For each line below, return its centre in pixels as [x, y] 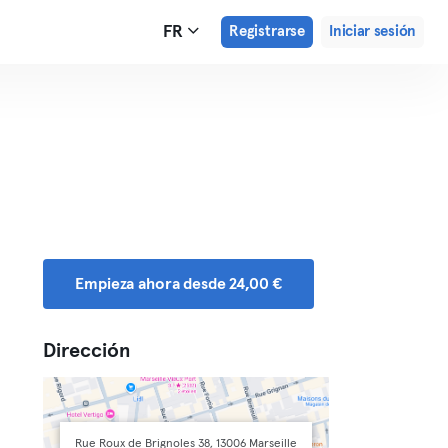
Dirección [87, 351]
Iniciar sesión [372, 31]
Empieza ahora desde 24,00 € [179, 284]
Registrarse [267, 31]
